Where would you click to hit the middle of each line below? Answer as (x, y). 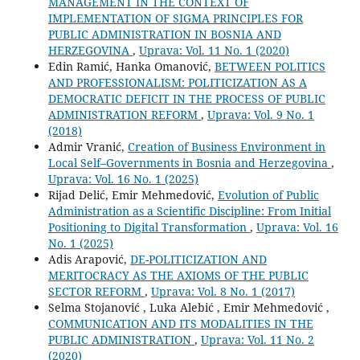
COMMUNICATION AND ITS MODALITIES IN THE (180, 323)
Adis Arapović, (89, 259)
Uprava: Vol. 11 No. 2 (257, 339)
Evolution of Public (268, 194)
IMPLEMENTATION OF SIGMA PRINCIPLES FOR (175, 18)
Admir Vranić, (88, 146)
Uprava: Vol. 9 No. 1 (260, 114)
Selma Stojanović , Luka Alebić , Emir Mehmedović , (188, 307)
